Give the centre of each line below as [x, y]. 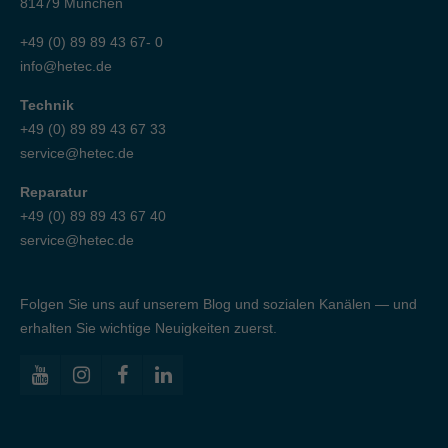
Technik [47, 104]
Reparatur [53, 191]
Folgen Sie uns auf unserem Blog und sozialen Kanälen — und [218, 303]
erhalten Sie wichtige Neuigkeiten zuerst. [148, 327]
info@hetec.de [66, 65]
